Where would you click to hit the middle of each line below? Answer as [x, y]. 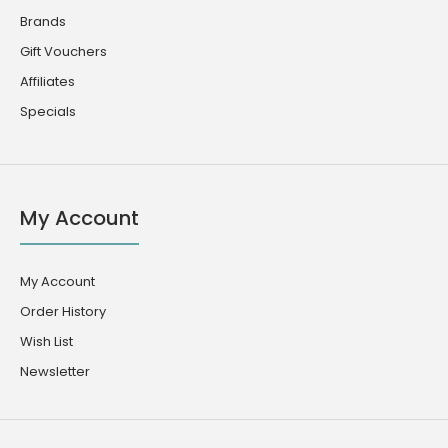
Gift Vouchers [63, 51]
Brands [43, 21]
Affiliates [47, 81]
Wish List [46, 341]
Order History [63, 311]
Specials [48, 111]
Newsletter [55, 371]
